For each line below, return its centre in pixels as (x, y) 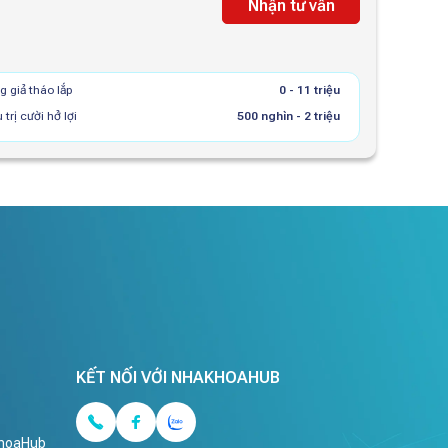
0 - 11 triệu (309, 90)
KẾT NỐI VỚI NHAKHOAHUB (177, 377)
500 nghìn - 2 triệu (288, 116)
